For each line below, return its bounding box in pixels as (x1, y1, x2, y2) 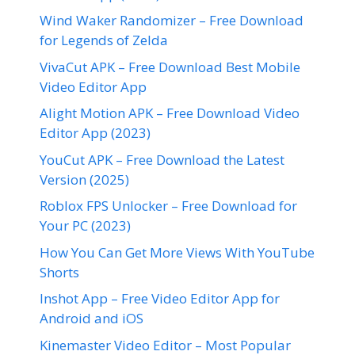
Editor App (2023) (40, 124, 151, 142)
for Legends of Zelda (40, 31, 168, 49)
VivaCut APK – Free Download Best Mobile (40, 57, 300, 76)
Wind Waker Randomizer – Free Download (40, 11, 303, 29)
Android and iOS (40, 309, 143, 327)
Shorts (40, 262, 79, 281)
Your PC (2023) (40, 216, 131, 235)
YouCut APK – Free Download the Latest (40, 150, 284, 169)
